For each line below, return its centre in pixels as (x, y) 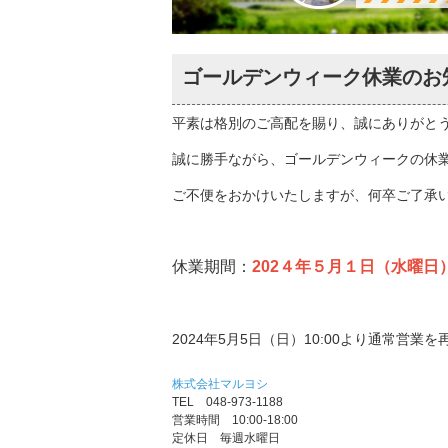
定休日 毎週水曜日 (226, 437)
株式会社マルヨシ (220, 383)
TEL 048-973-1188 (227, 401)
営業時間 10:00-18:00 (235, 419)
